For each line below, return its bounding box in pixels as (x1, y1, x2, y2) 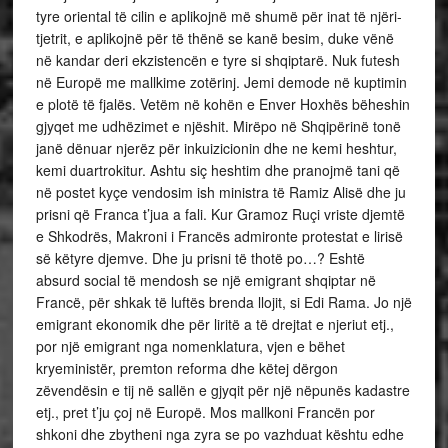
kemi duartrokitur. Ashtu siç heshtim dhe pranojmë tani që (35, 159, 400, 180)
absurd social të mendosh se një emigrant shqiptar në (35, 269, 376, 290)
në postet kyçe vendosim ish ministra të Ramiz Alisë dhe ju (35, 181, 406, 202)
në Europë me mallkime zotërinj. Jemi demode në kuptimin (35, 71, 407, 92)
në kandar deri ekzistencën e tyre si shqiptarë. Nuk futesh (35, 49, 400, 70)
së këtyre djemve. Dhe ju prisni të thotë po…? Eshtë (35, 247, 365, 268)
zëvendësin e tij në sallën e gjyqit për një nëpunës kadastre (35, 379, 410, 400)
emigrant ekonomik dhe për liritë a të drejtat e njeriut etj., (35, 313, 394, 334)
